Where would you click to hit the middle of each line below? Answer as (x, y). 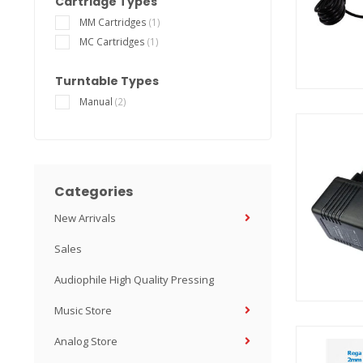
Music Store (83, 310)
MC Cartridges (113, 41)
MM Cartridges (114, 22)
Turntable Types (107, 81)
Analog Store (86, 341)
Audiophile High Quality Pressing (134, 280)
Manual (97, 101)
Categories (94, 192)
